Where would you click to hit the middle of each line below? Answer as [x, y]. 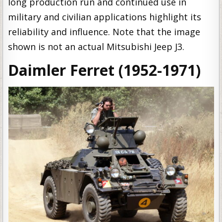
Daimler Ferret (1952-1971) [105, 70]
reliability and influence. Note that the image [104, 32]
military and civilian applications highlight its [105, 17]
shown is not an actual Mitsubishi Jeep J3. [96, 47]
